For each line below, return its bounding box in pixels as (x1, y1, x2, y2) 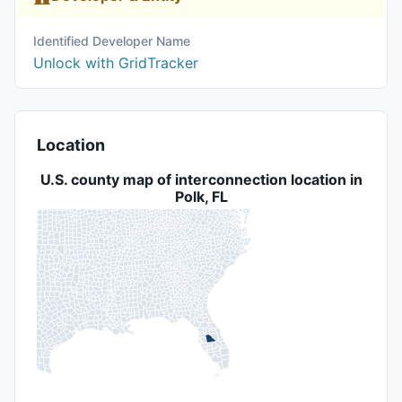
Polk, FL (174, 188, 228, 205)
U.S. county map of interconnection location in (39, 170, 363, 188)
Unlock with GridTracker (33, 54, 198, 72)
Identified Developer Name (33, 33, 190, 48)
